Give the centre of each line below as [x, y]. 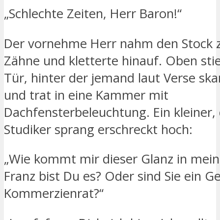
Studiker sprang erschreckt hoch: [98, 129]
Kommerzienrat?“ [54, 193]
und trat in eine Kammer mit [86, 95]
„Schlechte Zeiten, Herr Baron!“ [93, 14]
